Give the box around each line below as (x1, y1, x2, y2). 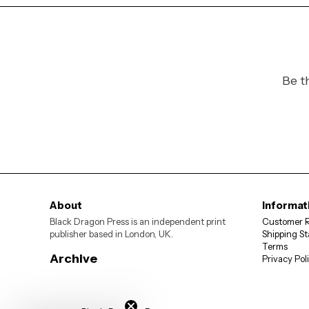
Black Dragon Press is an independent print (50, 215, 226, 227)
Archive (50, 250, 97, 266)
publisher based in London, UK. (50, 228, 173, 239)
